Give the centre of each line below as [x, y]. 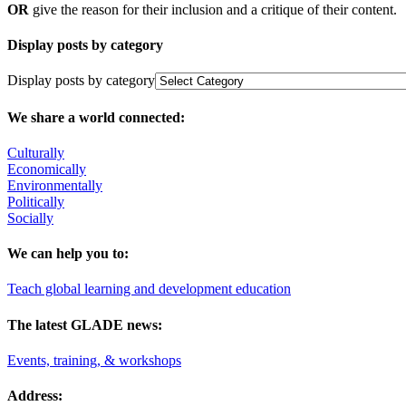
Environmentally [55, 185]
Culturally [36, 152]
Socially [30, 217]
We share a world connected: [96, 117]
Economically [47, 169]
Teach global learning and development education [149, 289]
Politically [36, 201]
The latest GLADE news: [85, 324]
